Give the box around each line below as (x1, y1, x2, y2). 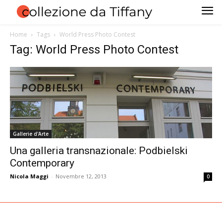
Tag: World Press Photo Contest (10, 42, 178, 56)
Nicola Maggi (10, 172, 49, 180)
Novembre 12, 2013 (55, 172, 107, 180)
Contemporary (10, 157, 74, 169)
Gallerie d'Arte (13, 130, 49, 138)
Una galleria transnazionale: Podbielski (10, 145, 188, 157)
